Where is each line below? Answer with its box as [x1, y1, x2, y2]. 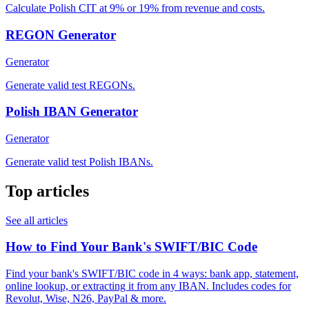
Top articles [6, 181, 89, 200]
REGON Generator [6, 27, 116, 42]
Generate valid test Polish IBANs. [6, 155, 153, 168]
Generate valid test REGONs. [6, 79, 135, 91]
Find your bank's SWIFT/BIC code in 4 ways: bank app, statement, [6, 268, 299, 280]
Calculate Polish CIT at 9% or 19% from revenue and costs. [6, 2, 265, 14]
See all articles [6, 214, 68, 226]
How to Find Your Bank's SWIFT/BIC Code [6, 239, 257, 255]
